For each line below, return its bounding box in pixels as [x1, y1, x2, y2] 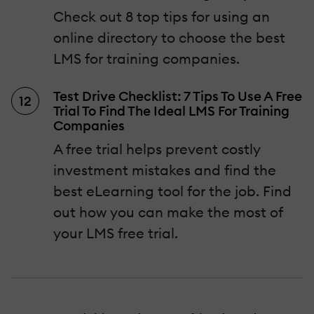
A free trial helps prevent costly [53, 140, 261, 158]
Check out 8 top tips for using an [53, 8, 270, 26]
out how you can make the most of [53, 203, 282, 221]
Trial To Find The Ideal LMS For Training [53, 102, 289, 120]
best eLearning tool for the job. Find [53, 182, 292, 200]
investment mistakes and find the [53, 161, 276, 179]
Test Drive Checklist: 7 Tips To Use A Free [53, 88, 302, 105]
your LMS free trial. [53, 224, 178, 243]
